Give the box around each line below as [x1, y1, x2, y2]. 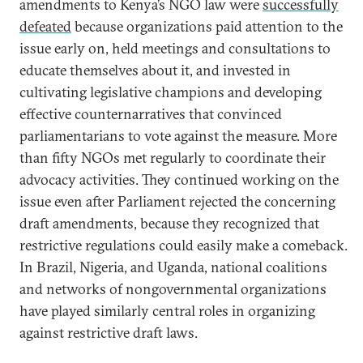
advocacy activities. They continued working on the [19, 170, 339, 189]
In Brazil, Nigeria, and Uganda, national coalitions [19, 258, 327, 276]
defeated [19, 17, 71, 36]
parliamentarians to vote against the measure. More [19, 126, 337, 145]
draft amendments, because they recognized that [19, 214, 319, 233]
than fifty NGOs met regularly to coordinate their [19, 148, 326, 167]
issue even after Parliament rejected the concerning [19, 192, 335, 211]
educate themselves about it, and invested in [19, 61, 291, 79]
